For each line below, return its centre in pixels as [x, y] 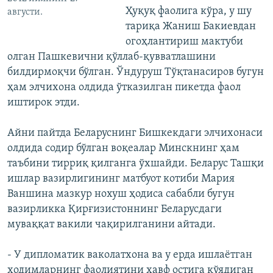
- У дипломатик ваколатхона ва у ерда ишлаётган [130, 255]
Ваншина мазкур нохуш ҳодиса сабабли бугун [121, 194]
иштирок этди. [44, 103]
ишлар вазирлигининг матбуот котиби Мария [121, 179]
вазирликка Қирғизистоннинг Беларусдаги [115, 210]
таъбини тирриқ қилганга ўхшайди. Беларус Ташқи [136, 164]
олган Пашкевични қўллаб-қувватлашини [112, 57]
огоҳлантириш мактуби [184, 42]
